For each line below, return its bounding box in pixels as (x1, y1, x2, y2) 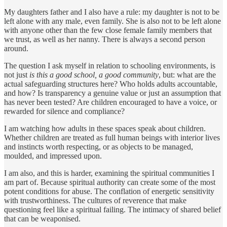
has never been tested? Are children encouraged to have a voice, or (4, 97, 217, 106)
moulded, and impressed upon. (4, 151, 102, 160)
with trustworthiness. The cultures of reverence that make (4, 196, 186, 205)
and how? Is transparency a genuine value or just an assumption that (4, 88, 221, 97)
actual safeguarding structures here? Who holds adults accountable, (4, 79, 217, 88)
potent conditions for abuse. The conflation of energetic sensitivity (4, 186, 214, 196)
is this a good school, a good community (29, 70, 159, 79)
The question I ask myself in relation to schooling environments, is (4, 61, 215, 70)
